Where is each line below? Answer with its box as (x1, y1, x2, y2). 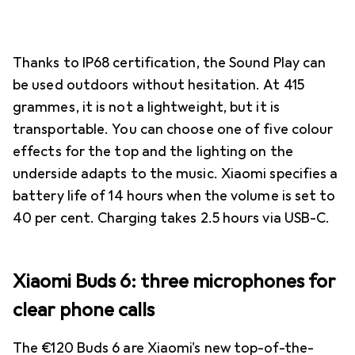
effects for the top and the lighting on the (13, 143, 293, 161)
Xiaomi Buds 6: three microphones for (13, 269, 336, 294)
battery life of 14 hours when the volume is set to (13, 187, 336, 205)
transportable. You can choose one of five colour (13, 120, 334, 139)
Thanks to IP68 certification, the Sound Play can (13, 54, 326, 72)
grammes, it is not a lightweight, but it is (13, 98, 280, 116)
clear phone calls (13, 298, 155, 323)
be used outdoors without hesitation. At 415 (13, 76, 304, 94)
